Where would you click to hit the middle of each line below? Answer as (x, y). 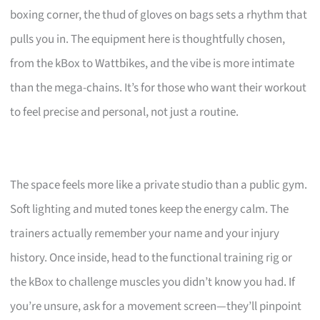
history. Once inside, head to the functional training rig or (151, 257)
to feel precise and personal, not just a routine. (125, 112)
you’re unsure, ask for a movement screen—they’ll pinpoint (156, 306)
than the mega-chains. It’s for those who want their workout (159, 87)
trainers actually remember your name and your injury (145, 233)
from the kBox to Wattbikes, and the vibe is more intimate (152, 63)
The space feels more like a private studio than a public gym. (159, 185)
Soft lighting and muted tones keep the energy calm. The (150, 209)
